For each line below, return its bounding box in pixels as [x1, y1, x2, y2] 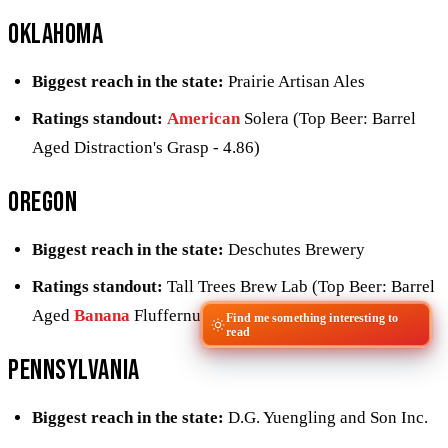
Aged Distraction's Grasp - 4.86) [32, 137, 260, 157]
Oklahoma [8, 17, 104, 51]
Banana [74, 305, 130, 325]
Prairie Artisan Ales [224, 71, 365, 91]
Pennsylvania [8, 353, 140, 387]
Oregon [8, 185, 78, 219]
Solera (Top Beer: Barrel [240, 108, 416, 128]
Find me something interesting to [226, 310, 399, 325]
